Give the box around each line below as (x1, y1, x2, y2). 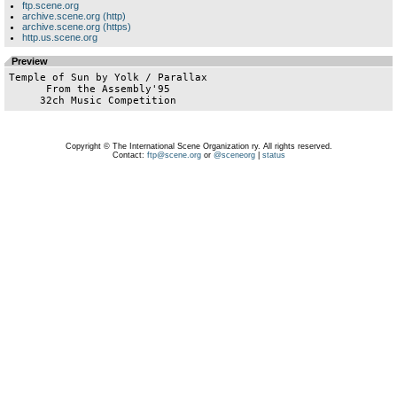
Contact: (112, 151, 147, 160)
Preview (12, 56, 48, 66)
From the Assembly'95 (9, 83, 46, 95)
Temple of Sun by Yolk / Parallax (9, 72, 207, 83)
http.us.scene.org (22, 32, 97, 43)
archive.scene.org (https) (22, 21, 131, 32)
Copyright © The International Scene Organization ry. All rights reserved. (65, 142, 332, 151)
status (261, 151, 285, 160)
